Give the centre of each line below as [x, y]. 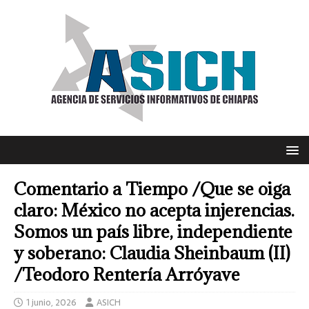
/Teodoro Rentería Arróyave [127, 274]
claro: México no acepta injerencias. [154, 210]
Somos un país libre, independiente [153, 231]
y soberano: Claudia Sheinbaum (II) [152, 253]
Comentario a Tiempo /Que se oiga [152, 189]
